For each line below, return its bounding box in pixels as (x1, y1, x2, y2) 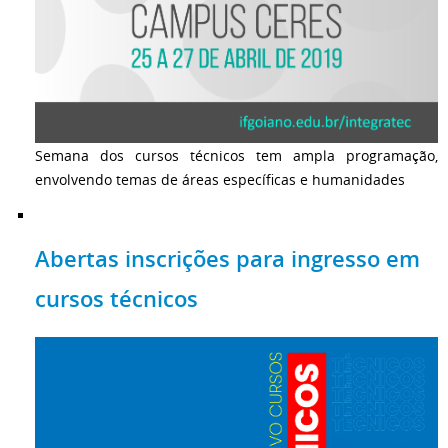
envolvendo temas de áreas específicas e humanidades (35, 169, 405, 189)
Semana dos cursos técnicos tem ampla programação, (35, 145, 438, 165)
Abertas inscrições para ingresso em (35, 244, 420, 274)
